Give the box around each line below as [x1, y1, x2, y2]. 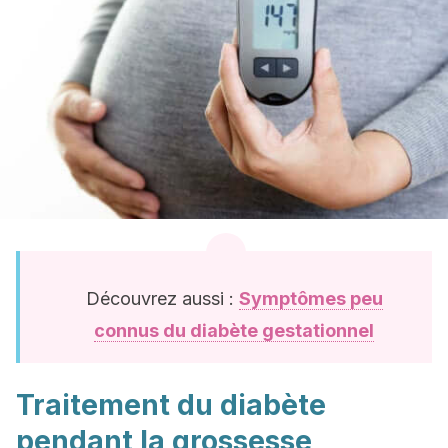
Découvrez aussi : [85, 288, 239, 309]
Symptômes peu [238, 288, 383, 309]
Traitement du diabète [16, 388, 326, 422]
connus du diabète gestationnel [94, 320, 374, 341]
